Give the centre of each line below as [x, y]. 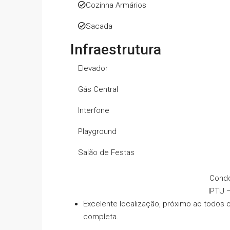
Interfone [94, 111]
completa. [101, 217]
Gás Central [98, 90]
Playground [97, 132]
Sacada [99, 26]
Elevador [93, 69]
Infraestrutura [116, 50]
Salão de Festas [106, 153]
